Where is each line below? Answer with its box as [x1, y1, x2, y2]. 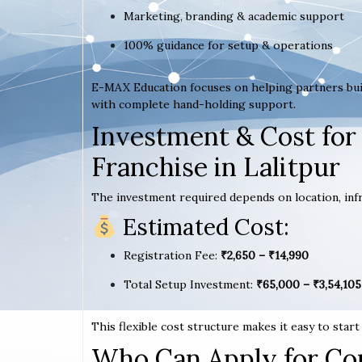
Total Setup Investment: [124, 276, 256, 292]
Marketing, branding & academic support [124, 8, 344, 23]
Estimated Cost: [116, 212, 289, 242]
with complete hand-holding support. [91, 96, 296, 112]
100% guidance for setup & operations [124, 37, 333, 53]
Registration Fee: [124, 247, 221, 263]
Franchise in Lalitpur [91, 149, 340, 183]
